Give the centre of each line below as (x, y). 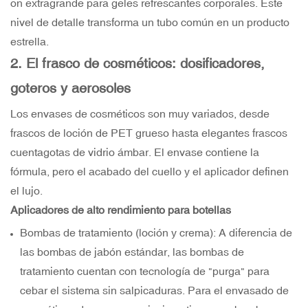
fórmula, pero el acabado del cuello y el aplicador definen (150, 172)
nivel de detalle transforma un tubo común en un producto (150, 22)
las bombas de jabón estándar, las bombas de (132, 252)
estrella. (30, 42)
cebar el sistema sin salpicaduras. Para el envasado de (155, 290)
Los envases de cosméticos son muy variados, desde (140, 114)
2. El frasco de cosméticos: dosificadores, (137, 63)
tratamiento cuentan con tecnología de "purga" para (145, 271)
